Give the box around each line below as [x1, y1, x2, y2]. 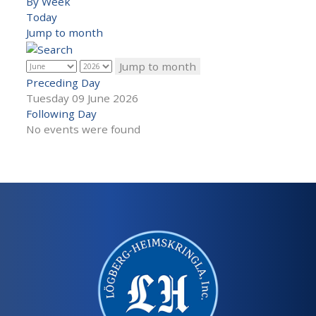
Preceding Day [26, 75, 100, 90]
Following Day [26, 106, 97, 121]
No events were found [26, 121, 140, 136]
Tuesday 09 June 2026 [26, 90, 138, 105]
